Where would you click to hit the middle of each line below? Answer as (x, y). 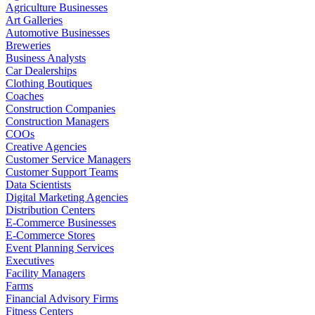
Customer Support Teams (62, 172)
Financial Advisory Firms (62, 298)
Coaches (25, 96)
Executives (30, 260)
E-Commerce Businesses (61, 222)
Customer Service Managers (68, 159)
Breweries (28, 45)
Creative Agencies (46, 146)
